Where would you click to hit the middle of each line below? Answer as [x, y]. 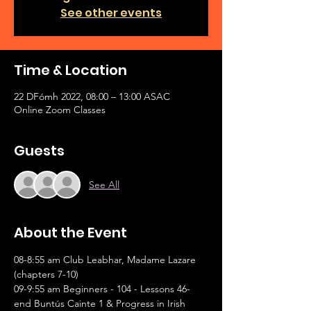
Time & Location [70, 70]
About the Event [70, 233]
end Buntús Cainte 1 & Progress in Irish [100, 303]
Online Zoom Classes [60, 110]
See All [104, 184]
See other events [111, 13]
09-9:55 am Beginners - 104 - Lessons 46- [102, 289]
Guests [39, 151]
